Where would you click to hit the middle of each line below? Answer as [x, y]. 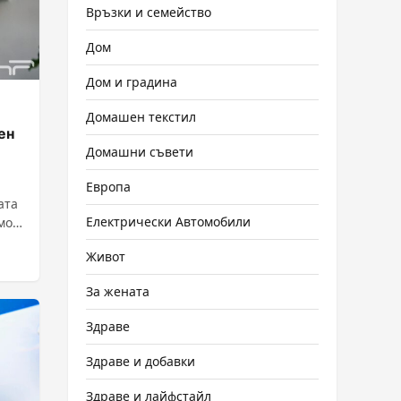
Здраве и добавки [141, 361]
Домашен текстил [141, 117]
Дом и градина [132, 82]
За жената [118, 291]
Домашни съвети [140, 152]
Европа [108, 187]
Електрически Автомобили [168, 222]
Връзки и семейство [149, 12]
